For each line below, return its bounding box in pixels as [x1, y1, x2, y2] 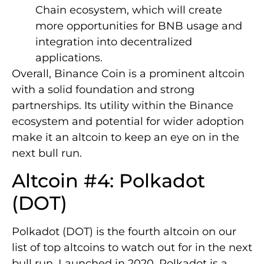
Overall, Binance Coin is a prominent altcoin [12, 67, 245, 80]
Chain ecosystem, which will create [35, 3, 222, 16]
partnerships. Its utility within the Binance [12, 98, 233, 112]
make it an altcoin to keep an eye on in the [12, 130, 239, 144]
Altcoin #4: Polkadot [12, 169, 205, 193]
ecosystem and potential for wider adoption [12, 114, 244, 128]
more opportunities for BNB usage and [35, 19, 242, 32]
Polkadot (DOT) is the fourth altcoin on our [12, 225, 236, 239]
